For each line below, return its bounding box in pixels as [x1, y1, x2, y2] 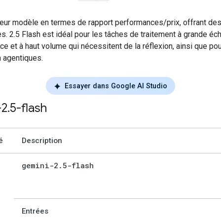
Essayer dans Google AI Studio [65, 81, 167, 90]
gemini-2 [22, 160, 58, 171]
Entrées [22, 207, 48, 216]
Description [22, 136, 62, 146]
